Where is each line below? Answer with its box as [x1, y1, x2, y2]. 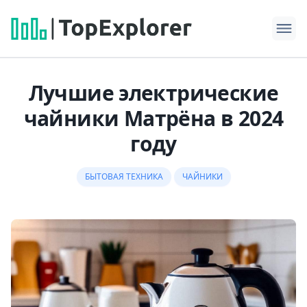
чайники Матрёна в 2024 [23, 104, 284, 132]
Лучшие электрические [28, 79, 279, 107]
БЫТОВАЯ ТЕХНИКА [84, 171, 163, 182]
